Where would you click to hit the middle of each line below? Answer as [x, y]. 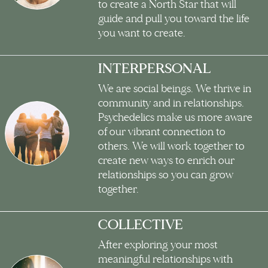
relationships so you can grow [166, 175]
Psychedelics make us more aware [175, 118]
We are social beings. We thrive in [175, 89]
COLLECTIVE [141, 225]
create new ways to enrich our [166, 161]
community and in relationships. [171, 103]
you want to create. [142, 33]
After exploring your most [158, 245]
